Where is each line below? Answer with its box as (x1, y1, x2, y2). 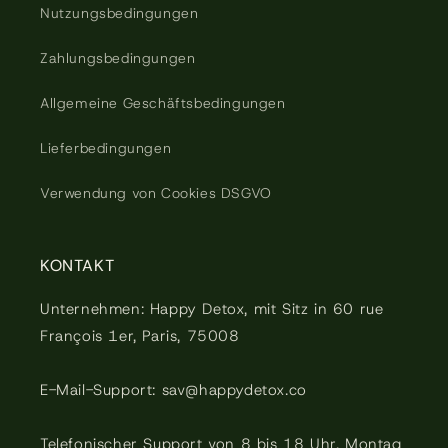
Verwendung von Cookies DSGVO (40, 184, 272, 202)
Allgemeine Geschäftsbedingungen (40, 94, 286, 112)
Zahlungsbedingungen (40, 49, 196, 67)
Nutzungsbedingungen (40, 4, 199, 22)
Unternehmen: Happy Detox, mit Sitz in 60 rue (40, 299, 384, 319)
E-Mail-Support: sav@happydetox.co (40, 380, 307, 400)
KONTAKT (40, 255, 115, 276)
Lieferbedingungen (40, 139, 172, 157)
